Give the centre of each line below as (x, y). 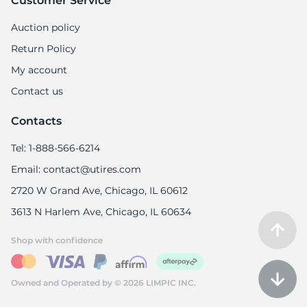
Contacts (36, 121)
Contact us (37, 91)
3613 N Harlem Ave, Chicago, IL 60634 (101, 212)
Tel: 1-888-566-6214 (56, 148)
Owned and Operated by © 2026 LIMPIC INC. (103, 283)
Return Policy (44, 49)
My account (39, 70)
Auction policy (46, 28)
